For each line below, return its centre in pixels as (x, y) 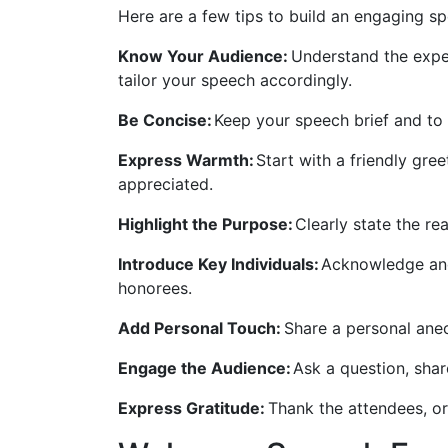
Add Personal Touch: (199, 328)
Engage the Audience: (205, 368)
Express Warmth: (187, 160)
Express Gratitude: (191, 408)
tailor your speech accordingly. (235, 80)
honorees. (155, 288)
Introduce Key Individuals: (219, 264)
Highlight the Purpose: (206, 224)
